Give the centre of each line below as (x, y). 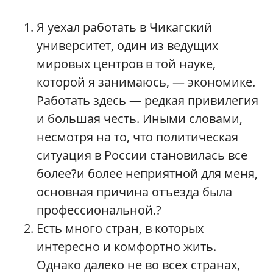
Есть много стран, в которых (120, 228)
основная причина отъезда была (134, 191)
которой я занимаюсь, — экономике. (146, 82)
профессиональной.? (99, 210)
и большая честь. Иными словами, (140, 118)
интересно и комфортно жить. (126, 246)
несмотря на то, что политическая (137, 136)
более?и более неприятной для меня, (147, 173)
